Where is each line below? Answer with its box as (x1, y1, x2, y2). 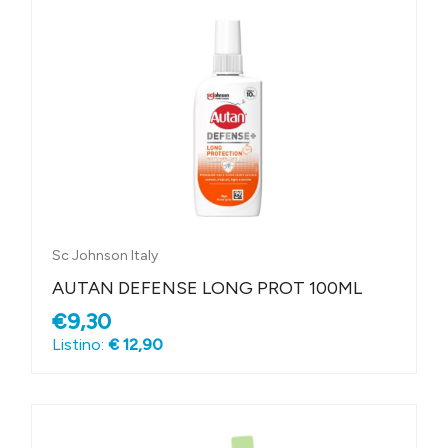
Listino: (52, 335, 108, 355)
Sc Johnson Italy (52, 247, 158, 265)
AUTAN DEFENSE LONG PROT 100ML (52, 277, 362, 300)
